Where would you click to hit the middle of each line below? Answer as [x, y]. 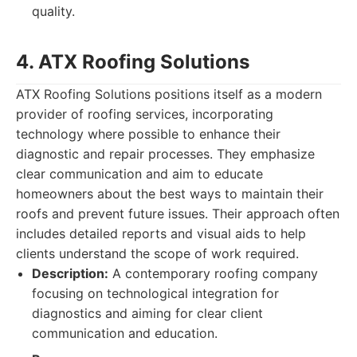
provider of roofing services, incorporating [145, 114]
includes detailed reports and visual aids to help [161, 233]
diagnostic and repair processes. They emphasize [165, 154]
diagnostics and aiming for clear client [147, 313]
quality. [53, 11]
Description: [70, 273]
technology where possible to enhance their [148, 134]
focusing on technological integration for [155, 293]
